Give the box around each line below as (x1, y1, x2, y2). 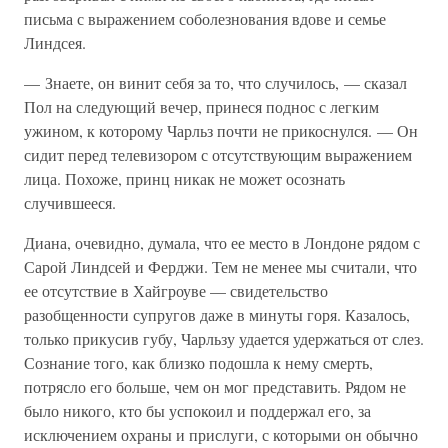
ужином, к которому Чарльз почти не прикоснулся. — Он (24, 120, 418, 141)
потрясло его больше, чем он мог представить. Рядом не (24, 376, 406, 397)
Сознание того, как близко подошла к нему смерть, (24, 352, 373, 373)
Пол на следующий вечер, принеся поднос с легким (24, 96, 379, 117)
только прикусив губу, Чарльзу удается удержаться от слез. (24, 328, 424, 349)
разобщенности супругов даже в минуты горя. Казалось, (24, 304, 410, 325)
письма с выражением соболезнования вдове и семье (24, 8, 386, 29)
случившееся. (24, 192, 116, 213)
